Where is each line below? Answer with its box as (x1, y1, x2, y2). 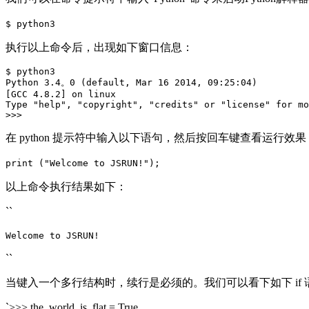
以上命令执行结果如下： (6, 180, 127, 192)
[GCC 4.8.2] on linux (6, 88, 116, 99)
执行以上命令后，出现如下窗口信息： (6, 41, 193, 53)
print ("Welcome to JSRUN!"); (6, 157, 160, 168)
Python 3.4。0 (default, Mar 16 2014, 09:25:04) (6, 77, 257, 88)
